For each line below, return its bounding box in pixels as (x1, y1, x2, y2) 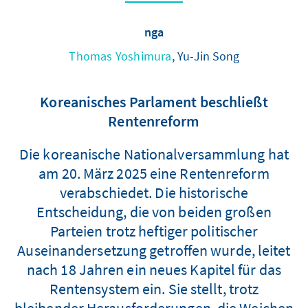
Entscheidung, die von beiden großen (36, 201, 272, 221)
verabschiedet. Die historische (59, 182, 248, 202)
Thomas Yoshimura (69, 47, 172, 64)
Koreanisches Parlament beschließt (40, 91, 268, 111)
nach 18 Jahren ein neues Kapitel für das (26, 259, 281, 279)
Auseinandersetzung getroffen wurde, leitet (17, 240, 291, 260)
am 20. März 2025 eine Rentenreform (38, 163, 269, 183)
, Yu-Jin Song (171, 47, 239, 64)
